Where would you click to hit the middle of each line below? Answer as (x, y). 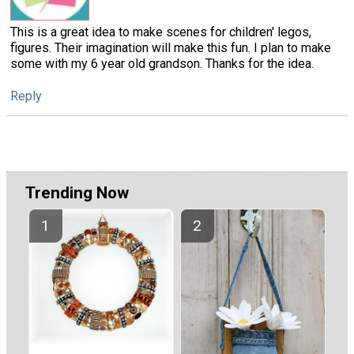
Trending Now (77, 192)
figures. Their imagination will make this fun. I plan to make (171, 48)
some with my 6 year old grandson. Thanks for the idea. (162, 64)
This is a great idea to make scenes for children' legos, (161, 32)
